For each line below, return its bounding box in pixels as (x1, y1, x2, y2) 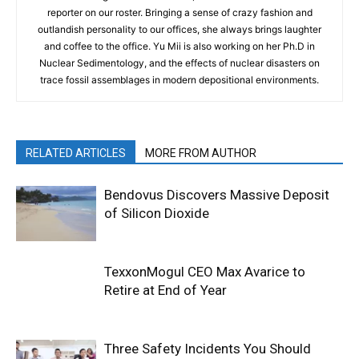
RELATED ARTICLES (26, 146, 126, 159)
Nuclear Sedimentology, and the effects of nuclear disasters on (39, 56, 320, 69)
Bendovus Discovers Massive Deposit (104, 186, 329, 203)
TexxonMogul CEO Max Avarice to (104, 263, 305, 280)
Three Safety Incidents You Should (104, 340, 311, 357)
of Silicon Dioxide (104, 204, 209, 221)
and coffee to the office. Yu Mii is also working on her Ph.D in (44, 39, 315, 52)
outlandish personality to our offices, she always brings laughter (38, 22, 321, 35)
